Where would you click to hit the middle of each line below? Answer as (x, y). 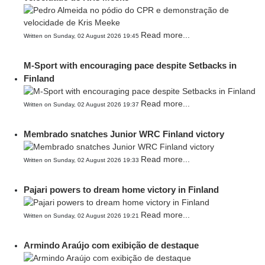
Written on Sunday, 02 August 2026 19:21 (82, 216)
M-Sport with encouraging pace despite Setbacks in (130, 65)
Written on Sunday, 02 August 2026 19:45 (82, 36)
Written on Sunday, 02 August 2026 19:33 (82, 160)
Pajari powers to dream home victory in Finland (121, 190)
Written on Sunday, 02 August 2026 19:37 (82, 104)
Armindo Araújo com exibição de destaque (111, 245)
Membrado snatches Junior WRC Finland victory (124, 134)
